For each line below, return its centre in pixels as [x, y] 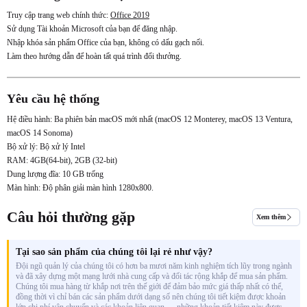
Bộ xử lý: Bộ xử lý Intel [46, 146]
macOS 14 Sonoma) [40, 133]
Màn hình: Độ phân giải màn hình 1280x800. [80, 187]
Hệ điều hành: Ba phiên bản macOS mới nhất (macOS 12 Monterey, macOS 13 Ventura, [150, 119]
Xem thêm [271, 217]
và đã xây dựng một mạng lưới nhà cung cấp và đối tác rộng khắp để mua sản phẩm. [152, 276]
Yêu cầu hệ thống [53, 98]
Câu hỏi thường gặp [71, 217]
